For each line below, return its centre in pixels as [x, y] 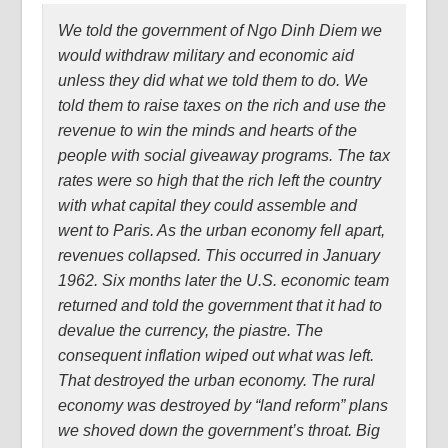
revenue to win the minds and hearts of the [208, 130]
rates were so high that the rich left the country [220, 180]
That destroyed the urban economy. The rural [217, 380]
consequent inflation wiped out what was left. [216, 355]
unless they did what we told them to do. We [213, 80]
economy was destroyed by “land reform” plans [223, 405]
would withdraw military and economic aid [206, 55]
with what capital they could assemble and [208, 205]
